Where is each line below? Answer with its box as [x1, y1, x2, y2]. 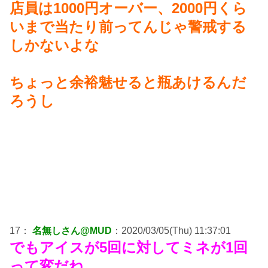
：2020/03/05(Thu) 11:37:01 [112, 226, 231, 236]
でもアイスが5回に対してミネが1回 [10, 239, 248, 256]
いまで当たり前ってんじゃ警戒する [10, 19, 246, 35]
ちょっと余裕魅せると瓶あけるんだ [10, 74, 246, 91]
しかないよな [10, 37, 99, 54]
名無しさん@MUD [32, 226, 112, 236]
